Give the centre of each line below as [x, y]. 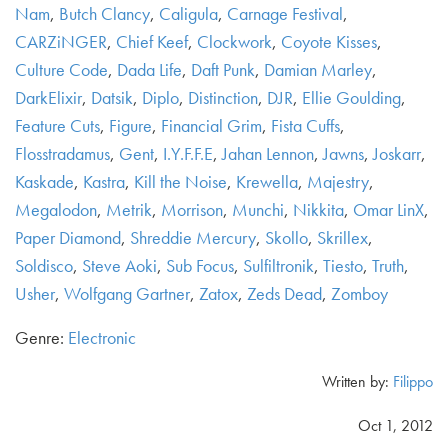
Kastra [104, 181]
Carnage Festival [285, 13]
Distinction [223, 97]
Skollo [286, 237]
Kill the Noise [180, 181]
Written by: [357, 381]
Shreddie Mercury [193, 237]
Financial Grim [211, 125]
